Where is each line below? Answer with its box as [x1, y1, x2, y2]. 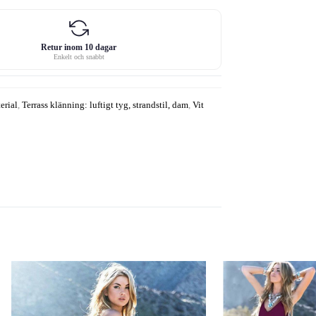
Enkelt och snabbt [53, 52, 104, 61]
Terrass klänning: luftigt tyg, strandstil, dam [22, 99, 188, 110]
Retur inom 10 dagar [41, 42, 117, 52]
